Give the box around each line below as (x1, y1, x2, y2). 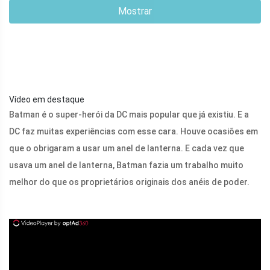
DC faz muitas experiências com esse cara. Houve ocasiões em (9, 127, 258, 136)
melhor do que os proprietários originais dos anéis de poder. (9, 177, 250, 187)
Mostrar (118, 5, 152, 17)
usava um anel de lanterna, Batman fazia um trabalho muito (9, 160, 243, 170)
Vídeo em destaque (9, 95, 84, 104)
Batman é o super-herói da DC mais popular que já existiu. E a (9, 110, 249, 119)
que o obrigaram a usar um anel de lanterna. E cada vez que (9, 143, 244, 153)
